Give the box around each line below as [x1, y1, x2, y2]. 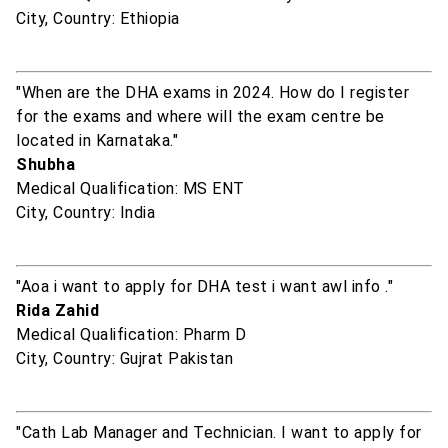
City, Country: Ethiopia [16, 9, 180, 29]
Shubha [16, 155, 75, 175]
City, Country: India [16, 203, 155, 223]
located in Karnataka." [16, 131, 178, 151]
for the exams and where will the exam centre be [16, 107, 385, 127]
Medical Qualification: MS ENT [16, 179, 245, 199]
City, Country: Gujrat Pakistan [16, 349, 233, 369]
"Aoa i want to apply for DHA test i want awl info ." [16, 277, 393, 297]
